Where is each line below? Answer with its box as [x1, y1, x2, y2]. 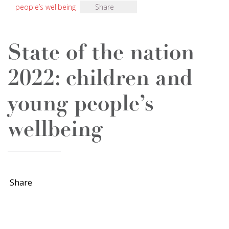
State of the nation [8, 43, 194, 65]
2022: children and [8, 68, 193, 90]
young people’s [8, 94, 154, 116]
